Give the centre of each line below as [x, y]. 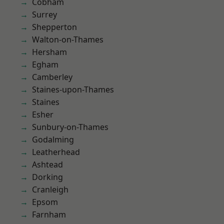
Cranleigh [50, 189]
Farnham [49, 214]
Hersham [49, 52]
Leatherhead [56, 152]
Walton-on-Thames [68, 39]
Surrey [44, 14]
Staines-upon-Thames [73, 89]
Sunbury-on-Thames [70, 127]
